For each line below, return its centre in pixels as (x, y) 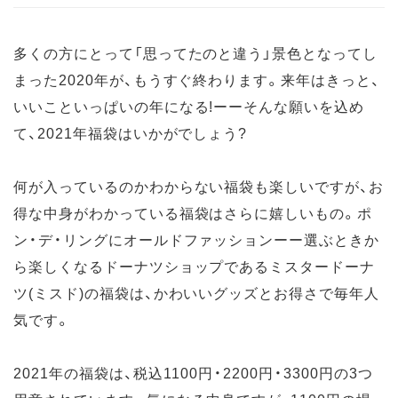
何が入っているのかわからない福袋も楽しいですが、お (199, 186)
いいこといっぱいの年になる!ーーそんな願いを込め (189, 106)
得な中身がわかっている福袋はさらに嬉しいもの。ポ (193, 213)
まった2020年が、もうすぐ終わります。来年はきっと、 (197, 80)
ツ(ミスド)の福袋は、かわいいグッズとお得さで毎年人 (196, 293)
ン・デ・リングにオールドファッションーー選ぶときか (196, 239)
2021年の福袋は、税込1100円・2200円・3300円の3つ (193, 373)
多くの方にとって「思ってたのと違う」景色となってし (195, 53)
